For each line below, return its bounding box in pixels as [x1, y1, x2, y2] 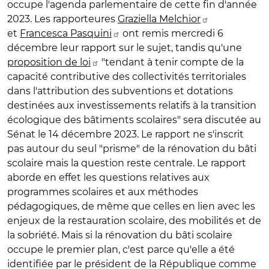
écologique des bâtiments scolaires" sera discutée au [7, 113, 261, 125]
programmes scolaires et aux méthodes [7, 186, 198, 198]
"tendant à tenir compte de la [99, 56, 244, 68]
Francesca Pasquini [20, 27, 112, 39]
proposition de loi [7, 56, 91, 68]
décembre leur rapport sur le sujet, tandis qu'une [7, 41, 242, 53]
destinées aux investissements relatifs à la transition [7, 99, 256, 111]
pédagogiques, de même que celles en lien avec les [7, 200, 255, 212]
